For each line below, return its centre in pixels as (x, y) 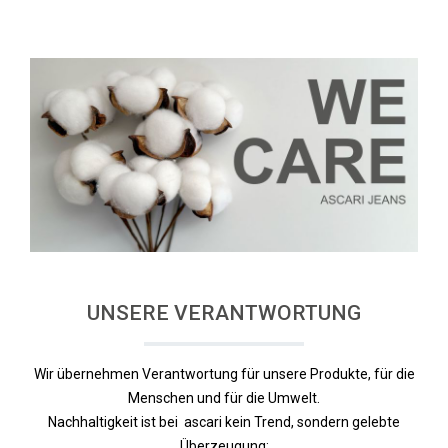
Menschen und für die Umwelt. (224, 398)
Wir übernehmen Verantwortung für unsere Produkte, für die (224, 374)
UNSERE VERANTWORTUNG (224, 313)
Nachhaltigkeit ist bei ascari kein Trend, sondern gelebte (224, 422)
